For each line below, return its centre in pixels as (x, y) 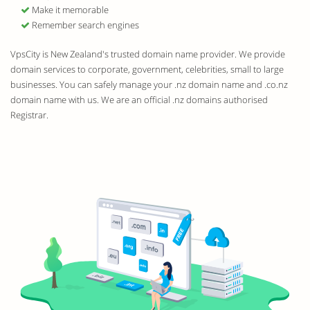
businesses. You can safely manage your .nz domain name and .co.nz (149, 84)
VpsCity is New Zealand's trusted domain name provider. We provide (148, 54)
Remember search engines (84, 25)
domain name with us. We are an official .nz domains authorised (139, 100)
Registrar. (29, 115)
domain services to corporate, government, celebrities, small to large (147, 69)
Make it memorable (69, 10)
